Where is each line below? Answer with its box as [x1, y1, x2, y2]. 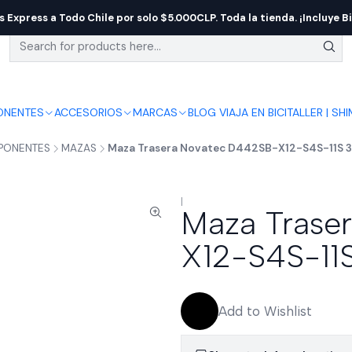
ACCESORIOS [53, 105, 123, 119]
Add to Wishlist [218, 303, 312, 319]
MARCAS [132, 105, 178, 119]
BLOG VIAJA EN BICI [187, 105, 287, 119]
